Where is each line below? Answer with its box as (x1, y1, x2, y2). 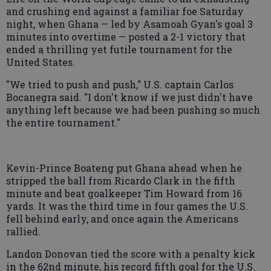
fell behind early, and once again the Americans (6, 212, 238, 225)
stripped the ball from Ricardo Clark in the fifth (6, 174, 235, 187)
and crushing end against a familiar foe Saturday (6, 4, 244, 18)
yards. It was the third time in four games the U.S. (6, 199, 248, 212)
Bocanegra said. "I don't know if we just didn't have (6, 90, 253, 103)
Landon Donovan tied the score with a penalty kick (6, 247, 255, 260)
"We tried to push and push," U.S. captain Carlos (6, 77, 233, 91)
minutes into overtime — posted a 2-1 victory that (6, 30, 246, 43)
